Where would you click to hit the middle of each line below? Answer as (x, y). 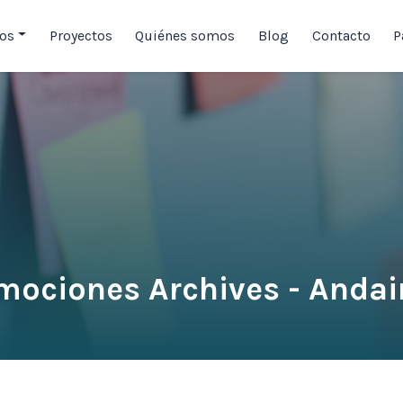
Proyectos (81, 35)
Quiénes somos (185, 35)
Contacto (341, 35)
